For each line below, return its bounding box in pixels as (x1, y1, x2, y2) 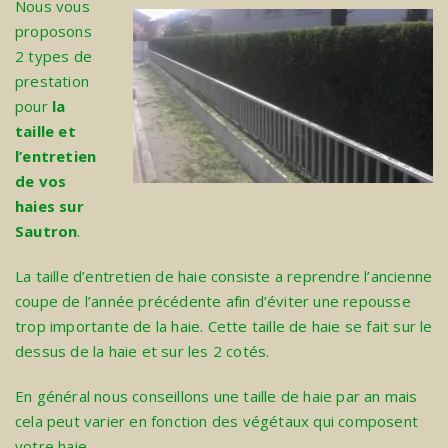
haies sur (15, 196, 84, 217)
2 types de (15, 46, 92, 67)
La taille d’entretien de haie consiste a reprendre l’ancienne (15, 266, 433, 287)
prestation (15, 71, 89, 92)
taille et (15, 121, 76, 142)
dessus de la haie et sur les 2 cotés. (15, 341, 270, 362)
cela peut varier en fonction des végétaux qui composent (15, 411, 419, 432)
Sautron (15, 221, 78, 242)
